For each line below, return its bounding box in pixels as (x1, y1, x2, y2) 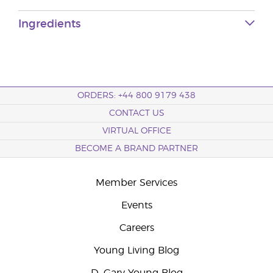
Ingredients (18, 19, 80, 30)
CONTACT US (108, 109, 165, 118)
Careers (119, 223, 154, 233)
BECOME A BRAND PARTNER (75, 144, 198, 153)
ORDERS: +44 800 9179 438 (77, 91, 196, 100)
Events (121, 200, 152, 210)
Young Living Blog (94, 246, 179, 255)
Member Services (96, 178, 177, 188)
